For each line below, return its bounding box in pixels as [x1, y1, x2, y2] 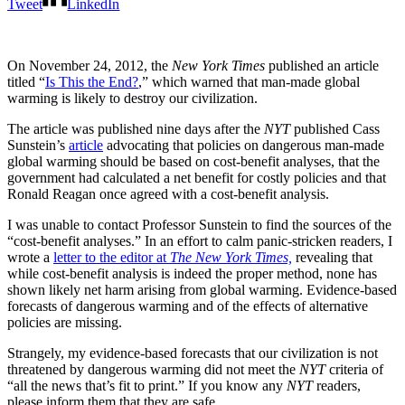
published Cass [290, 120, 380, 137]
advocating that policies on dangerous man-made [103, 137, 384, 153]
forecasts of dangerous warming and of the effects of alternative [7, 297, 368, 314]
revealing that [292, 249, 372, 265]
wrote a [7, 249, 53, 265]
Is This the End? [45, 73, 138, 89]
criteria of [325, 361, 383, 377]
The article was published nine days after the [7, 120, 264, 137]
